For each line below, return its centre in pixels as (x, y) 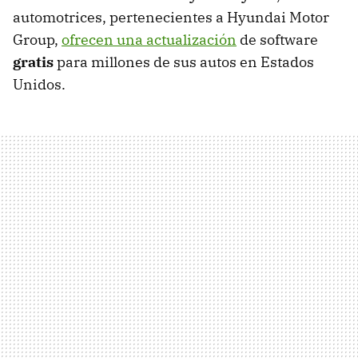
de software (277, 39)
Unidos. (39, 84)
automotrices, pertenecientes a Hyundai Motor (171, 17)
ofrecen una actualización (149, 39)
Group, (37, 39)
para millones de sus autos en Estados (185, 62)
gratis (35, 62)
